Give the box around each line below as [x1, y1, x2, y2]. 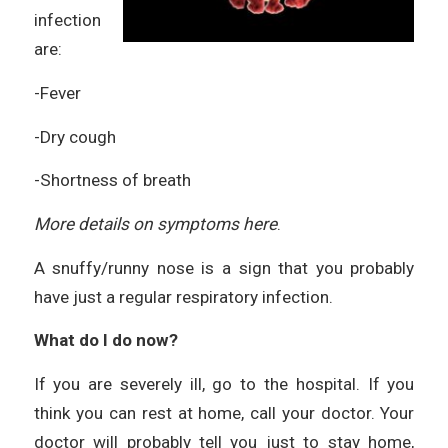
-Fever [33, 83, 81, 104]
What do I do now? [33, 330, 178, 351]
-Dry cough [33, 126, 116, 147]
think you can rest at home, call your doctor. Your [33, 403, 415, 424]
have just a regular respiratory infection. [33, 286, 333, 307]
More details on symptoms [33, 214, 243, 235]
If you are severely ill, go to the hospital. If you [33, 374, 415, 395]
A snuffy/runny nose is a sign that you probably [33, 257, 415, 278]
